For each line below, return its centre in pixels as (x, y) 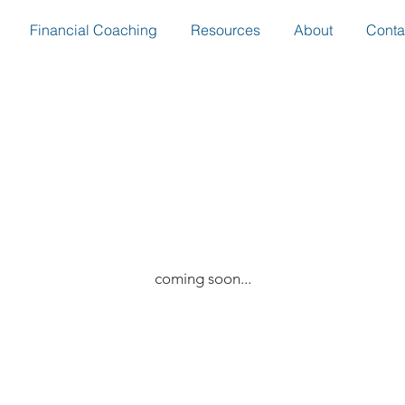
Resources (225, 30)
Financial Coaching (93, 30)
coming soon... (202, 278)
